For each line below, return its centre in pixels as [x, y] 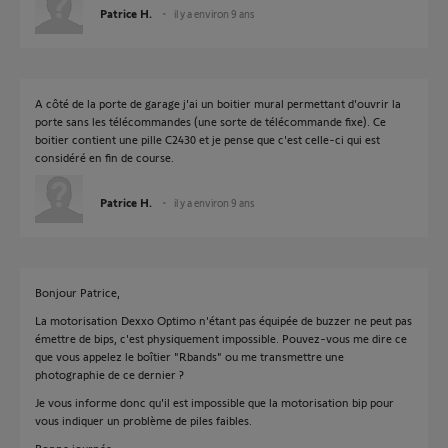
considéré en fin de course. [104, 157]
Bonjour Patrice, [77, 292]
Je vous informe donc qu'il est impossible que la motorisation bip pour [214, 402]
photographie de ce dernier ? [109, 374]
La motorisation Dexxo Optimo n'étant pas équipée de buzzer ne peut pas [223, 320]
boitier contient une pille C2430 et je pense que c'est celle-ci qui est [207, 139]
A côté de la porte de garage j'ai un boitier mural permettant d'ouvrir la [218, 103]
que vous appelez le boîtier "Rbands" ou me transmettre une [189, 356]
